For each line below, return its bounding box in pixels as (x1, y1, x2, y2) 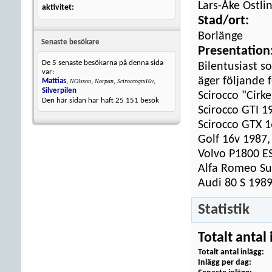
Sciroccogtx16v (117, 78, 154, 84)
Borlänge (198, 30, 243, 42)
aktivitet (42, 3, 72, 12)
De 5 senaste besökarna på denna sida (42, 59, 163, 67)
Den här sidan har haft (42, 97, 115, 104)
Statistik (198, 202, 250, 217)
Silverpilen (42, 87, 76, 95)
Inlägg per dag (198, 258, 249, 267)
